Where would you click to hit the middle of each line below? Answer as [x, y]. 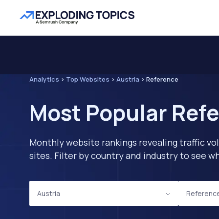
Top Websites [88, 79]
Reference [162, 79]
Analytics [44, 79]
